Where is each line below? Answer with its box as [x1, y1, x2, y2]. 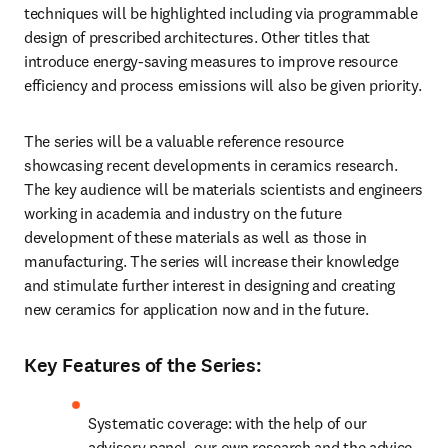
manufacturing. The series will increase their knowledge [24, 251, 399, 271]
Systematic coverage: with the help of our [88, 413, 367, 433]
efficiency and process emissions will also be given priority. [24, 75, 422, 95]
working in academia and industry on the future [24, 203, 342, 223]
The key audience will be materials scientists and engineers [24, 179, 424, 199]
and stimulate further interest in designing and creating [24, 275, 396, 295]
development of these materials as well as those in [24, 227, 367, 247]
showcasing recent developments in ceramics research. [24, 155, 398, 175]
